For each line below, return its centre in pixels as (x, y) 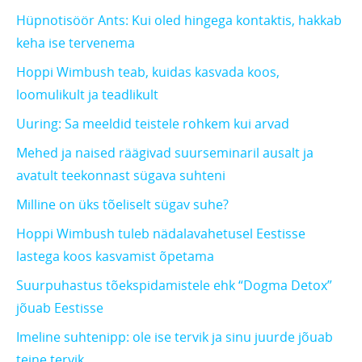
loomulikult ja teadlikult (87, 95)
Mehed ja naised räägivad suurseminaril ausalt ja (165, 153)
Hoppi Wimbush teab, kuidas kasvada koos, (148, 72)
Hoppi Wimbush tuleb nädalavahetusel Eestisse (161, 234)
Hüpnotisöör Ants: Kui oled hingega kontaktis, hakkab (179, 21)
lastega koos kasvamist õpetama (115, 257)
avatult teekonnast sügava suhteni (121, 176)
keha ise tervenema (76, 43)
